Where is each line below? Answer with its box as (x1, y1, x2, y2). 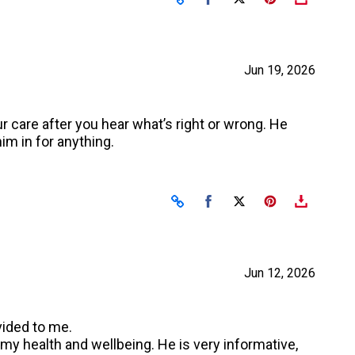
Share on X (243, 193, 299, 206)
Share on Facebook (213, 193, 310, 206)
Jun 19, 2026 (243, 63, 315, 78)
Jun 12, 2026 (243, 265, 315, 281)
